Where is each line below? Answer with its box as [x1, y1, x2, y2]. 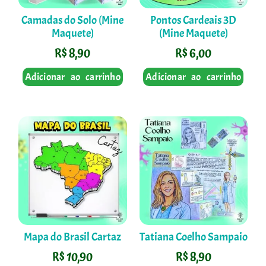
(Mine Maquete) [159, 26, 228, 41]
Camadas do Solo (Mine [21, 13, 124, 28]
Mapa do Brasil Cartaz [24, 230, 122, 245]
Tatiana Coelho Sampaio [139, 230, 248, 245]
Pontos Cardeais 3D [150, 13, 237, 28]
